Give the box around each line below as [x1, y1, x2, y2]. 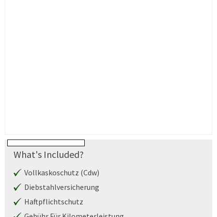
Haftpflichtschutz [24, 197, 83, 206]
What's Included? [14, 148, 84, 160]
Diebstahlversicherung [24, 182, 99, 192]
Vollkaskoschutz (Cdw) [24, 168, 99, 177]
